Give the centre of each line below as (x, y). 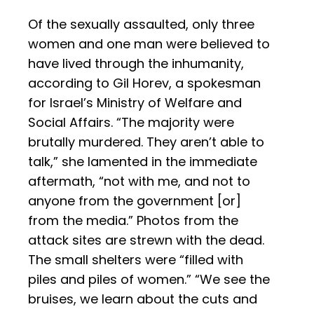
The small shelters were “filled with (136, 260)
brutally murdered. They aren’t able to (146, 142)
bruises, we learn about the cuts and (143, 299)
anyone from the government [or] (135, 201)
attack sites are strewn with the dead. (146, 240)
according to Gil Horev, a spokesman (144, 83)
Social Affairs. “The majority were (131, 123)
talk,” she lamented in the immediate (143, 162)
